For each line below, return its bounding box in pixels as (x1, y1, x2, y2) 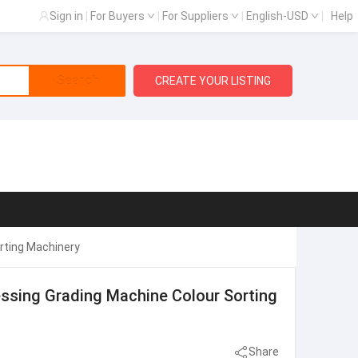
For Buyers (90, 10, 147, 22)
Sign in (50, 10, 83, 22)
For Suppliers (162, 10, 231, 22)
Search (55, 73, 99, 89)
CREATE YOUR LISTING (155, 74, 272, 87)
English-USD (246, 10, 311, 22)
